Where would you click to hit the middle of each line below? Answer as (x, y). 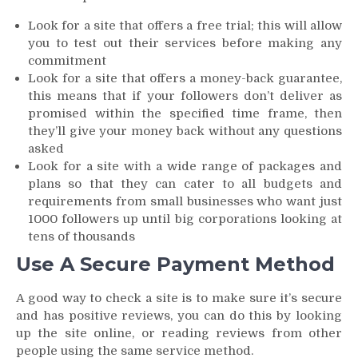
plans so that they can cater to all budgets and (185, 183)
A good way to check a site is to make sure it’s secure (179, 298)
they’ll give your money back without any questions (185, 131)
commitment (67, 60)
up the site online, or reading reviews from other (179, 334)
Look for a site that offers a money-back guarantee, (185, 78)
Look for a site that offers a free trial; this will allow (185, 25)
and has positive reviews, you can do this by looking (179, 316)
